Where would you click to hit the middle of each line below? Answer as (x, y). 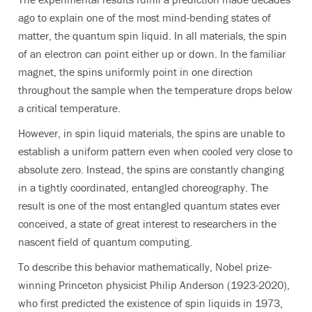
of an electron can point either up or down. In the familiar (152, 54)
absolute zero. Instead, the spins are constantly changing (151, 170)
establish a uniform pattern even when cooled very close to (155, 151)
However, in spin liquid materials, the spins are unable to (151, 133)
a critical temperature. (69, 108)
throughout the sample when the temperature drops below (155, 90)
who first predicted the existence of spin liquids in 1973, (150, 303)
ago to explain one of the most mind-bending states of (145, 18)
